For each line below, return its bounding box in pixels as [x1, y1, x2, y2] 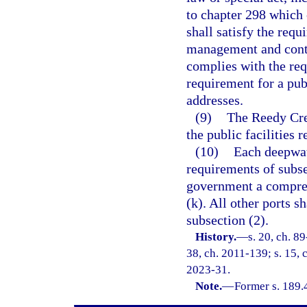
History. [195, 230, 237, 243]
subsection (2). [186, 212, 269, 228]
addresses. [186, 93, 243, 108]
